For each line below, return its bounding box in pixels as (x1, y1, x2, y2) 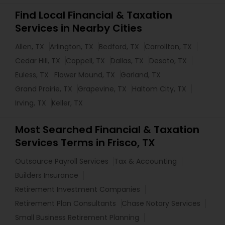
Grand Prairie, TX (15, 84, 72, 94)
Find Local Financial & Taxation (15, 8, 172, 22)
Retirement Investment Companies (15, 184, 140, 194)
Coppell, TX (66, 56, 105, 66)
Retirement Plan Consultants (15, 198, 116, 208)
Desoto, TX (149, 56, 187, 66)
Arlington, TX (50, 42, 93, 52)
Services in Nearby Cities (15, 21, 142, 35)
